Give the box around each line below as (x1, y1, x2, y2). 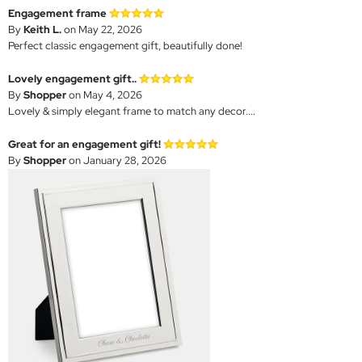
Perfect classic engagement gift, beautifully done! (8, 38, 242, 53)
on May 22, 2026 (61, 22, 142, 36)
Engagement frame (8, 6, 107, 20)
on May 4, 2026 (66, 87, 142, 102)
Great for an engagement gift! (8, 137, 161, 151)
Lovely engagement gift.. (8, 71, 137, 86)
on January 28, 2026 (66, 153, 166, 167)
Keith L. (23, 22, 61, 36)
